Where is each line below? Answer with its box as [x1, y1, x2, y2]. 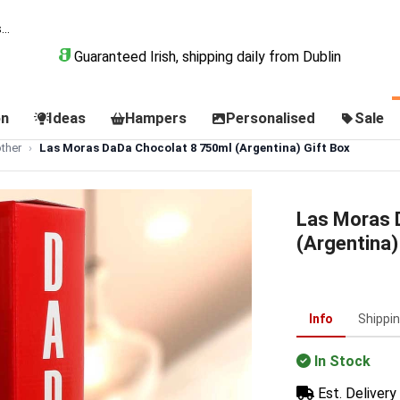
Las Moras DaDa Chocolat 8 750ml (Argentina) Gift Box [39, 141, 350, 154]
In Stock [313, 353, 371, 370]
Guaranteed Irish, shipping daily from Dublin [70, 48, 341, 65]
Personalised [225, 109, 315, 127]
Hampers [124, 109, 187, 127]
